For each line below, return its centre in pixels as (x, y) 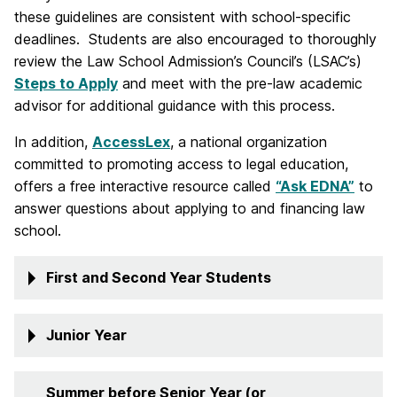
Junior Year (86, 335)
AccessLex (131, 142)
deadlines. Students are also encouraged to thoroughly (195, 39)
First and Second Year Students (159, 277)
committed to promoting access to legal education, (181, 164)
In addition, (53, 142)
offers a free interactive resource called (145, 186)
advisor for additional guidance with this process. (175, 105)
